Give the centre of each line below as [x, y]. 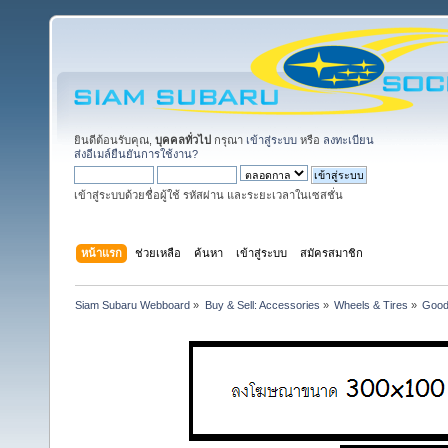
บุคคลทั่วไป [183, 140]
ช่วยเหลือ [158, 252]
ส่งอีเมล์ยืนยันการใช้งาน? [136, 154]
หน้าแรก [102, 252]
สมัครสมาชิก [332, 252]
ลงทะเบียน [348, 140]
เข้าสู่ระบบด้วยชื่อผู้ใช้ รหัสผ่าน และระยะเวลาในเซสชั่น [208, 195]
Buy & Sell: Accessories [262, 304]
